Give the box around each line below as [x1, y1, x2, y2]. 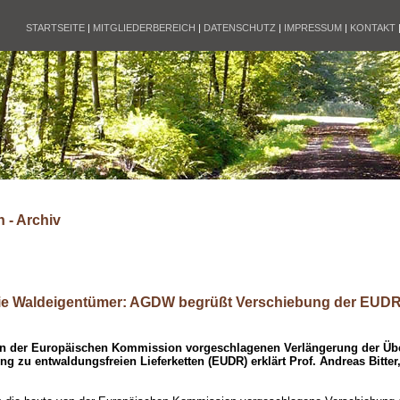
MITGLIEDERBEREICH [93, 22, 196, 33]
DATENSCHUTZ [204, 22, 276, 33]
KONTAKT [350, 22, 396, 33]
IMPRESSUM [284, 22, 342, 33]
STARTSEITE [26, 22, 85, 33]
